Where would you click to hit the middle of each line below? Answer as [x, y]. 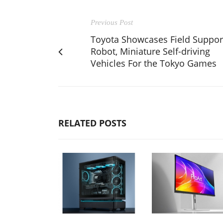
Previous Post [112, 23]
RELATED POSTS [92, 123]
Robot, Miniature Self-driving [150, 52]
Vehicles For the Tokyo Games [154, 63]
